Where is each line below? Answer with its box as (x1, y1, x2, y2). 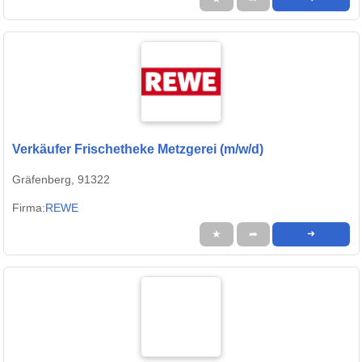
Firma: (12, 201, 45, 215)
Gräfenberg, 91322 (12, 173, 110, 187)
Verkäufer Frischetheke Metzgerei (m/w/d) (12, 142, 263, 157)
